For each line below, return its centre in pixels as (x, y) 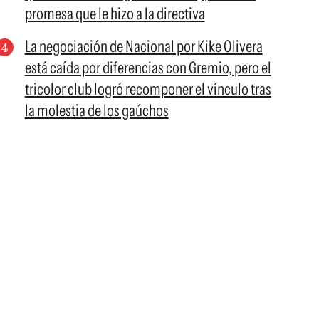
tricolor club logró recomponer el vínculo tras (148, 89)
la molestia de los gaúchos (96, 110)
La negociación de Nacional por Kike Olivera (143, 46)
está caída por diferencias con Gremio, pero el (148, 68)
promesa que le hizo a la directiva (115, 14)
